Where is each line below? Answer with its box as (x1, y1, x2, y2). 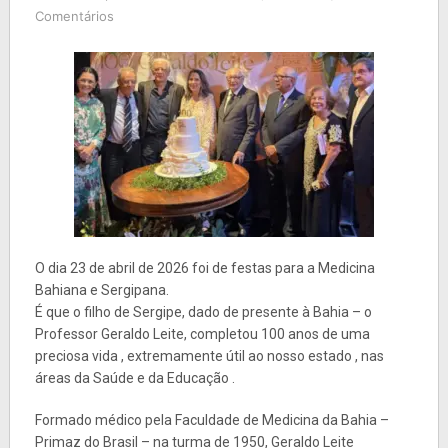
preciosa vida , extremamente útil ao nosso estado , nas (34, 347, 384, 364)
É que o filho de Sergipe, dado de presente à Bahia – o (34, 303, 372, 320)
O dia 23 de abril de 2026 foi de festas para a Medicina (34, 259, 375, 276)
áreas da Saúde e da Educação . (34, 369, 235, 386)
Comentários (34, 7, 114, 24)
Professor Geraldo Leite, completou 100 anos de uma (34, 325, 370, 342)
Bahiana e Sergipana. (34, 281, 169, 298)
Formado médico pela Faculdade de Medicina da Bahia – (34, 411, 389, 428)
